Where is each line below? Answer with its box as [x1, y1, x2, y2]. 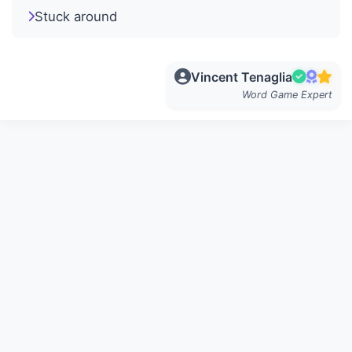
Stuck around [35, 8, 117, 24]
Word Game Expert [242, 88, 332, 101]
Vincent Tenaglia [191, 68, 292, 85]
